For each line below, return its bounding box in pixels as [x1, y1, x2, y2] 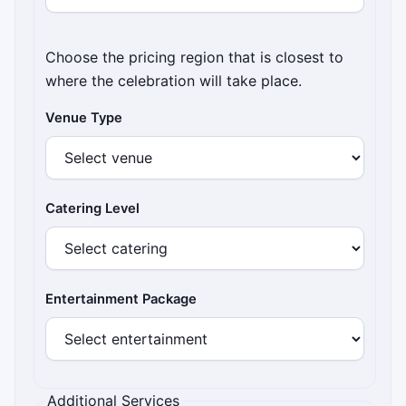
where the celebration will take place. [45, 72, 303, 91]
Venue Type [45, 110, 123, 127]
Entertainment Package [45, 291, 198, 308]
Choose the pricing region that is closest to [45, 48, 344, 67]
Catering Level [45, 200, 140, 217]
